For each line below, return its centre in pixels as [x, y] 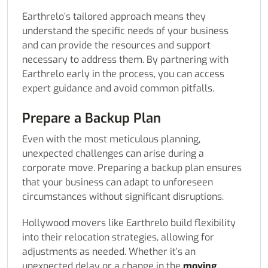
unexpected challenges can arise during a [113, 154]
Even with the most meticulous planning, [111, 139]
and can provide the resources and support [116, 45]
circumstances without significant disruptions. [123, 197]
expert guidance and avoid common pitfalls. [118, 89]
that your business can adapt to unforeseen [118, 182]
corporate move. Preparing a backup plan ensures [132, 168]
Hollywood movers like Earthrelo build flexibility [129, 223]
